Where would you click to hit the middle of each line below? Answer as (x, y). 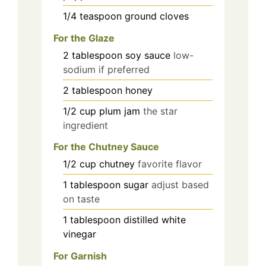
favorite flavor (170, 164)
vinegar (80, 234)
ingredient (85, 125)
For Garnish (80, 256)
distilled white (155, 220)
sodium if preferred (106, 69)
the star (160, 111)
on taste (81, 199)
